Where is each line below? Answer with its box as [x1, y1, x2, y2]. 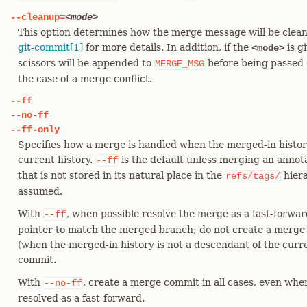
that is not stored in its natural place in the [18, 170, 225, 181]
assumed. [18, 186, 62, 197]
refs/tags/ [225, 171, 280, 182]
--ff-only [10, 124, 60, 135]
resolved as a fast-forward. [18, 293, 145, 304]
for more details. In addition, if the [83, 42, 251, 53]
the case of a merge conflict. [18, 73, 152, 84]
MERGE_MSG [155, 58, 204, 69]
